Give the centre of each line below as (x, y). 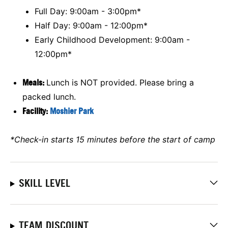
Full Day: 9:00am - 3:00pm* (88, 11)
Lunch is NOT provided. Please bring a (120, 82)
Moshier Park (72, 111)
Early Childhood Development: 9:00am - (112, 39)
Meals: (34, 82)
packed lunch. (49, 96)
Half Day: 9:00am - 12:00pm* (91, 25)
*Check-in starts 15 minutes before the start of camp (113, 139)
